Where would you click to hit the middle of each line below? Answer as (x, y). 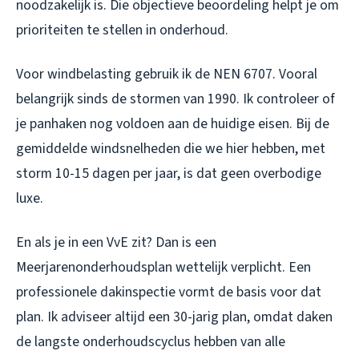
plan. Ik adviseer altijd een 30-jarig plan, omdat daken (174, 317)
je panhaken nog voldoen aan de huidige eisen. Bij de (173, 123)
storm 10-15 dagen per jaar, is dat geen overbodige (169, 173)
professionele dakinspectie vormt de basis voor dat (169, 292)
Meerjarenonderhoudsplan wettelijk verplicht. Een (163, 267)
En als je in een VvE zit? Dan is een (116, 242)
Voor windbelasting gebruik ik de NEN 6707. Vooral (167, 74)
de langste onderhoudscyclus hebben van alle (151, 341)
